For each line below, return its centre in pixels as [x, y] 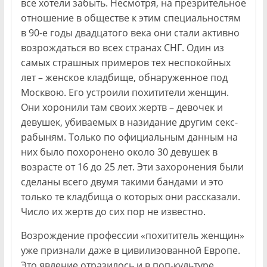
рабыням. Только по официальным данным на [129, 137]
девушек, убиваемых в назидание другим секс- [129, 122]
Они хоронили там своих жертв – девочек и [122, 107]
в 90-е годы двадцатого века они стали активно [130, 32]
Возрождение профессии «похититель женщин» [132, 235]
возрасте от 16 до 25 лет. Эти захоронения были [132, 167]
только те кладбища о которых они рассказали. [130, 196]
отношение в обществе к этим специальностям [131, 18]
